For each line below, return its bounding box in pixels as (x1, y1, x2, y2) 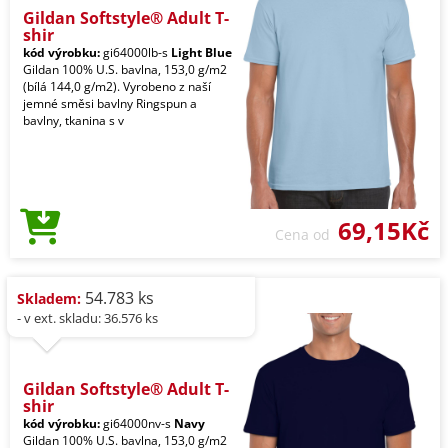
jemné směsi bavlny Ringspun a (23, 94, 197, 112)
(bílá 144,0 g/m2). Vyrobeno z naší (23, 77, 211, 95)
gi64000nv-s (100, 414, 174, 432)
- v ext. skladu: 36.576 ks (17, 308, 158, 327)
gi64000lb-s (100, 43, 171, 61)
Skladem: (17, 288, 81, 308)
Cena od (275, 224, 338, 244)
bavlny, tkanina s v (23, 111, 124, 129)
